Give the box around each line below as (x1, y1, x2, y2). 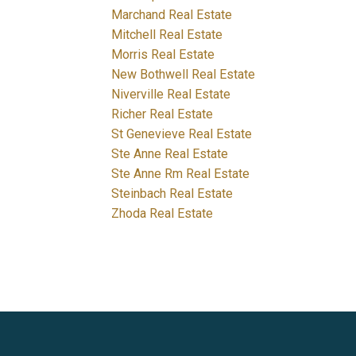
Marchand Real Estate (111, 6, 233, 22)
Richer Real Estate (111, 106, 214, 122)
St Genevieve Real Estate (111, 126, 253, 141)
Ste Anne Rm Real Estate (111, 165, 250, 181)
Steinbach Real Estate (111, 185, 234, 201)
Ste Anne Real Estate (111, 145, 229, 161)
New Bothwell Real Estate (111, 66, 256, 82)
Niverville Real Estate (111, 86, 231, 102)
